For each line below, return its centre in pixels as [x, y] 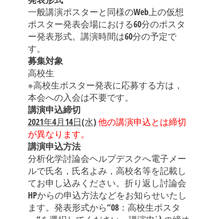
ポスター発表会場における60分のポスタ [106, 24]
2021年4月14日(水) [62, 122]
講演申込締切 [54, 109]
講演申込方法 [54, 146]
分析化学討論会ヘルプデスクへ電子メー [107, 158]
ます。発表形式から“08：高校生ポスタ [104, 207]
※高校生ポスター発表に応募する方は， [105, 85]
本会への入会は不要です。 [80, 97]
